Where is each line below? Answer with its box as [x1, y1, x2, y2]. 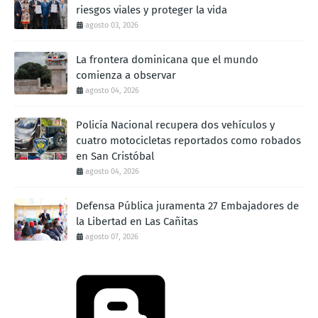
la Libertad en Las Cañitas [76, 214, 198, 228]
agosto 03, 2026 [85, 20, 138, 30]
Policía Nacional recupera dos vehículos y [76, 118, 275, 131]
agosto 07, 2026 [85, 231, 138, 241]
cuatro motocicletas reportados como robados [76, 133, 301, 147]
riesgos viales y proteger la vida [76, 3, 227, 16]
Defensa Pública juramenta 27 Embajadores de [76, 199, 299, 212]
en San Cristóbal [76, 149, 154, 163]
